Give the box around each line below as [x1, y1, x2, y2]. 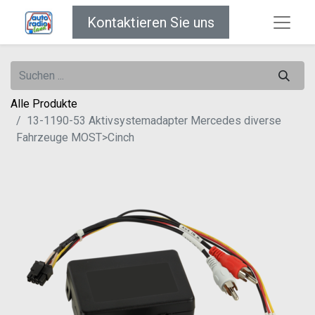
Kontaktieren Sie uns [87, 13, 214, 31]
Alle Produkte [11, 97, 77, 111]
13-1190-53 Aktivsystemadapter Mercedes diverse [27, 114, 281, 128]
